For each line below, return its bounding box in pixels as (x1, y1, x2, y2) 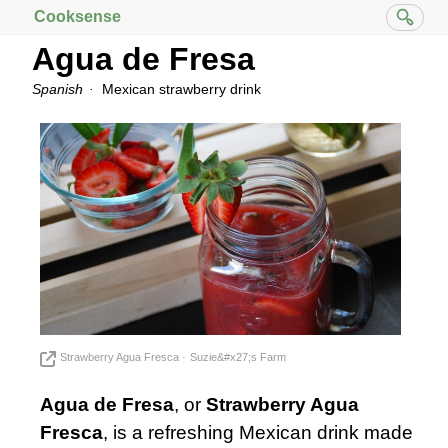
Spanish (32, 81, 87, 97)
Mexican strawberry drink (98, 81, 261, 97)
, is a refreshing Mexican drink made (103, 422, 413, 444)
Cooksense (34, 8, 121, 25)
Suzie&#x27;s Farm (190, 351, 286, 364)
